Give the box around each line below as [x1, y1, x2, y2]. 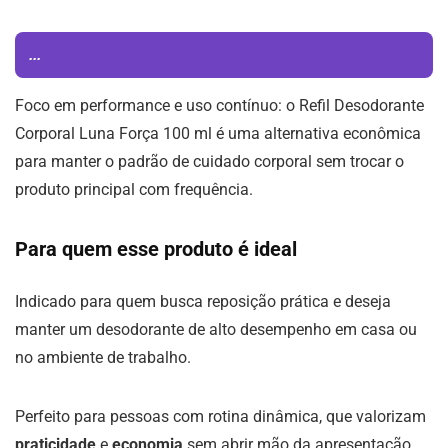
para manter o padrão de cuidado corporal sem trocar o [15, 152, 404, 171]
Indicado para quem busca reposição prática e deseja [15, 292, 391, 311]
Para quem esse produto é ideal [15, 237, 297, 261]
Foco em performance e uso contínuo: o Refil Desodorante [15, 96, 424, 115]
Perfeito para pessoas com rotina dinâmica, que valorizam [15, 407, 426, 426]
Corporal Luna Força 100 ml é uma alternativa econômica [15, 124, 421, 143]
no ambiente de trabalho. [15, 348, 191, 367]
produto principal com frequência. [15, 180, 253, 199]
